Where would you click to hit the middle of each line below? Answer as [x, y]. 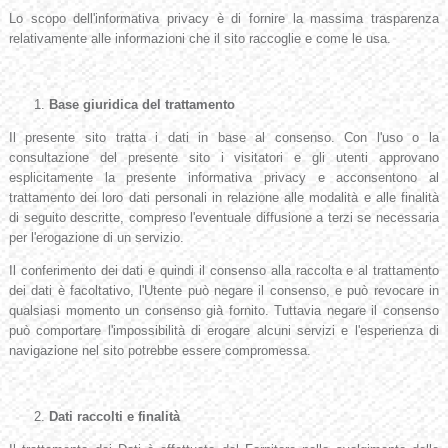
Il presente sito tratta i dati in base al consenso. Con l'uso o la [224, 138]
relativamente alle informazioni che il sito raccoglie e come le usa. [199, 39]
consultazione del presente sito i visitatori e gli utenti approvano [224, 158]
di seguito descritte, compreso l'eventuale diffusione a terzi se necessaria [224, 218]
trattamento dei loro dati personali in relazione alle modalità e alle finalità [224, 198]
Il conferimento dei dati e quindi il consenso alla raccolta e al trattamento [224, 271]
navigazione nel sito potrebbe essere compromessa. [159, 351]
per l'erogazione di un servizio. [96, 238]
